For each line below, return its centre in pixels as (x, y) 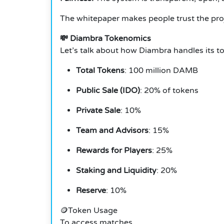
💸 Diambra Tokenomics (105, 39)
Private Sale (98, 111)
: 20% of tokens (169, 91)
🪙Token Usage (89, 211)
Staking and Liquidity (116, 171)
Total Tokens (100, 71)
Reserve (91, 191)
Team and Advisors (112, 131)
